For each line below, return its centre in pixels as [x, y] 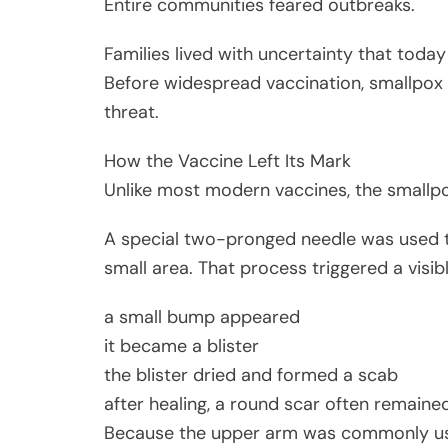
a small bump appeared [202, 316]
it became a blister [181, 345]
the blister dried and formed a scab [251, 374]
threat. [131, 111]
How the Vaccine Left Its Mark [227, 160]
